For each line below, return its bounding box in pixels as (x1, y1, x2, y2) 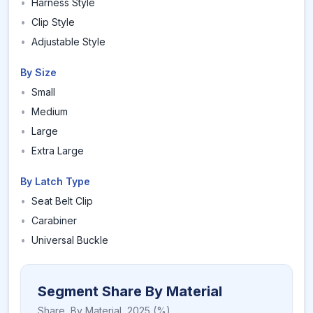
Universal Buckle (31, 234, 108, 246)
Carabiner (31, 214, 77, 226)
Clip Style (31, 16, 75, 28)
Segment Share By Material (38, 283, 222, 300)
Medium (31, 105, 68, 117)
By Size (20, 66, 57, 78)
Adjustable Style (31, 36, 105, 48)
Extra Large (31, 145, 84, 156)
